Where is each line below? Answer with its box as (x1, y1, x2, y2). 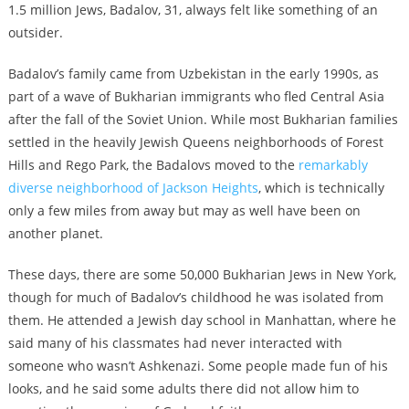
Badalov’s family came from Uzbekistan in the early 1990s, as (7, 64, 379, 82)
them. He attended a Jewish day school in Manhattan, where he (7, 310, 396, 329)
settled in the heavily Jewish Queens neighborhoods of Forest (7, 132, 383, 151)
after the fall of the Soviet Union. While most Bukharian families (7, 110, 398, 128)
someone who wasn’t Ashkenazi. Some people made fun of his (7, 356, 388, 374)
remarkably (298, 155, 368, 173)
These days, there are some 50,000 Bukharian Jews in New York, (7, 265, 396, 283)
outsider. (7, 23, 63, 41)
